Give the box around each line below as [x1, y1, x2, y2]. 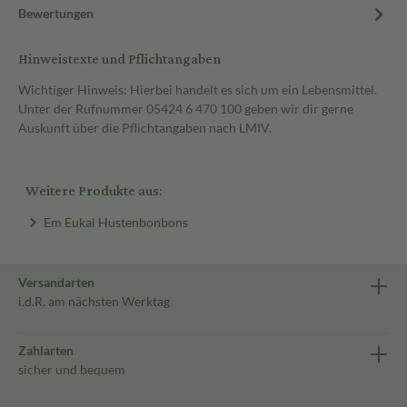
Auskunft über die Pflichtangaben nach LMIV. [18, 120, 272, 135]
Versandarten [18, 274, 94, 290]
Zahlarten [18, 342, 74, 358]
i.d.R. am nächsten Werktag [18, 293, 170, 309]
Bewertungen [18, 5, 94, 21]
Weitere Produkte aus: [25, 178, 162, 204]
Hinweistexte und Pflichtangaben [18, 46, 221, 73]
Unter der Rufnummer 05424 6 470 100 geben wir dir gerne [18, 101, 353, 116]
